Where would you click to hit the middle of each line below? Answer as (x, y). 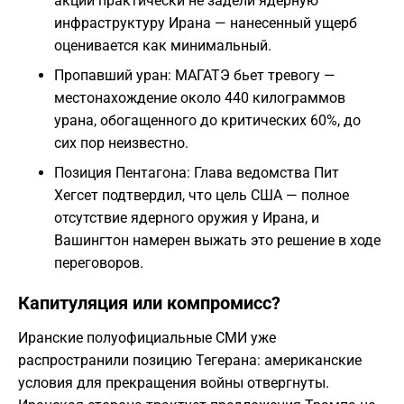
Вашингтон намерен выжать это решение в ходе (217, 241)
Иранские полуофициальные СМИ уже (147, 338)
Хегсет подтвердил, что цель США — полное (202, 196)
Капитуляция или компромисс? (149, 303)
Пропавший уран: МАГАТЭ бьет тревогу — (195, 76)
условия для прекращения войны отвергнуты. (174, 383)
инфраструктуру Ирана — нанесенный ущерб (206, 23)
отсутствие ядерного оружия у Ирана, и (187, 218)
